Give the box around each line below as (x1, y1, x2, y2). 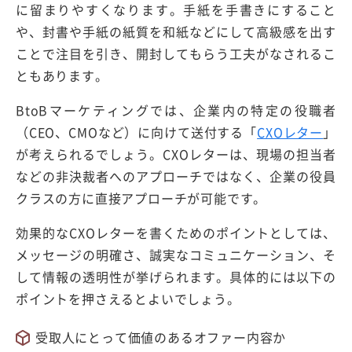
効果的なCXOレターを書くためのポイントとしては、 (16, 223, 336, 243)
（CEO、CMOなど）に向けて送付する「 (16, 123, 258, 142)
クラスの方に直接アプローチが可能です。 (16, 189, 267, 208)
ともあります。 (16, 66, 108, 86)
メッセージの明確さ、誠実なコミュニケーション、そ (16, 245, 336, 265)
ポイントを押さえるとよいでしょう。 (16, 289, 240, 309)
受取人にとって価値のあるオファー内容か (35, 328, 287, 347)
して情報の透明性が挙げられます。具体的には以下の (16, 267, 336, 287)
